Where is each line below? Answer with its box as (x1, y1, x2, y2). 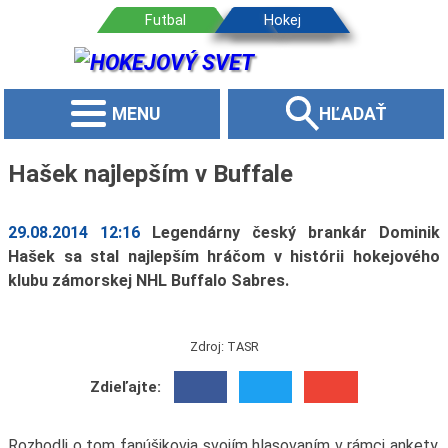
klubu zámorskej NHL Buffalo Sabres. (7, 271, 289, 291)
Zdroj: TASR (189, 338, 259, 354)
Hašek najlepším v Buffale (7, 159, 293, 188)
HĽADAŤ (318, 103, 387, 124)
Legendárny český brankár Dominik (152, 223, 441, 243)
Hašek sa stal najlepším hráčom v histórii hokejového (7, 247, 441, 267)
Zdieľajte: (90, 378, 162, 397)
